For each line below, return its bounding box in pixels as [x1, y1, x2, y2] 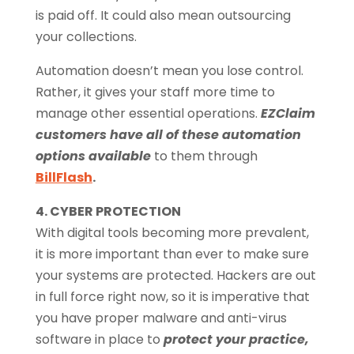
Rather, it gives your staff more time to [35, 83, 275, 102]
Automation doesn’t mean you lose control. [35, 62, 303, 81]
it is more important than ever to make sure [35, 245, 309, 264]
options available [35, 147, 151, 166]
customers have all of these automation [35, 126, 301, 145]
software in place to [35, 330, 164, 349]
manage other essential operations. [35, 104, 261, 123]
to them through [150, 147, 258, 166]
